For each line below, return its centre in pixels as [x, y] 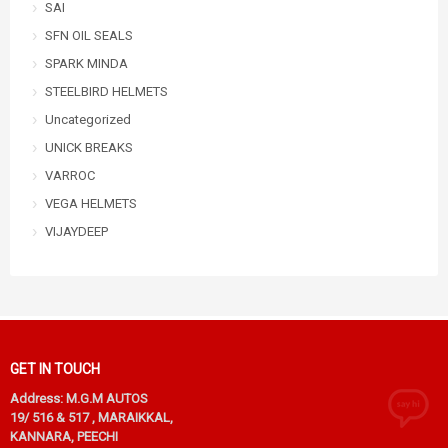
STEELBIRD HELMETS [106, 91]
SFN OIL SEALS [89, 35]
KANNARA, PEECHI [64, 436]
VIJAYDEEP [76, 231]
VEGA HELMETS [91, 203]
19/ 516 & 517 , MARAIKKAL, [91, 417]
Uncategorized [88, 119]
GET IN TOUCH [55, 369]
